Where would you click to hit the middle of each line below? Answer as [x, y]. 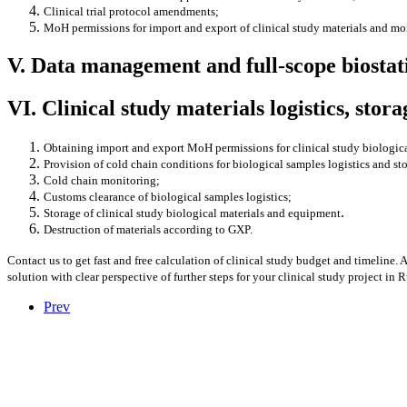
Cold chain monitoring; [102, 180]
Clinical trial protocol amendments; [131, 11]
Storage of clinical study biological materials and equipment [192, 213]
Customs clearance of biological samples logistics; [168, 196]
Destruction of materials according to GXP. [148, 229]
